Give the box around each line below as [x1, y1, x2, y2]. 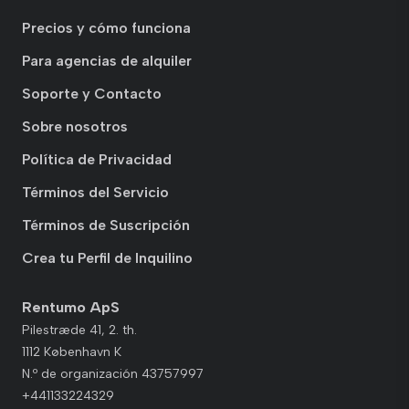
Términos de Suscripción [22, 216, 190, 235]
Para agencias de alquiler [22, 52, 192, 70]
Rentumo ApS [22, 299, 120, 317]
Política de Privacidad [22, 151, 172, 169]
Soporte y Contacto [22, 85, 162, 103]
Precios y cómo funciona [22, 19, 191, 37]
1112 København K [22, 344, 121, 361]
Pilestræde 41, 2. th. [22, 322, 137, 339]
